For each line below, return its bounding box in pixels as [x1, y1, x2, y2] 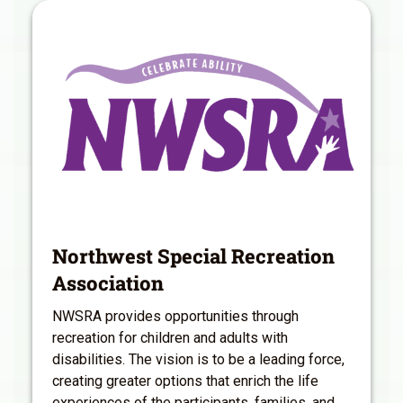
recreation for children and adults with [52, 329, 288, 347]
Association [52, 270, 164, 297]
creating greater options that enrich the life [52, 372, 318, 390]
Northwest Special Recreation [52, 243, 335, 270]
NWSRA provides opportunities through [52, 308, 299, 326]
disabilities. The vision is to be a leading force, [52, 351, 345, 369]
